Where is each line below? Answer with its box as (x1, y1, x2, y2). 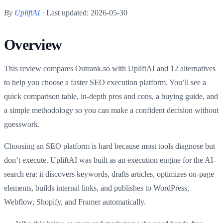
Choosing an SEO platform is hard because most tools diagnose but (4, 141, 215, 150)
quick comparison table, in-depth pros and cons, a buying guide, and (4, 92, 218, 101)
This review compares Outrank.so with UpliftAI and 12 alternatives (4, 64, 216, 73)
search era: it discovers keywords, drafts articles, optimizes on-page (4, 169, 214, 178)
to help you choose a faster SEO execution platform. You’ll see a (4, 78, 206, 87)
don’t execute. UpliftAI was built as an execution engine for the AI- (4, 155, 216, 164)
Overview (4, 36, 62, 53)
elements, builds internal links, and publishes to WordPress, (4, 183, 189, 192)
